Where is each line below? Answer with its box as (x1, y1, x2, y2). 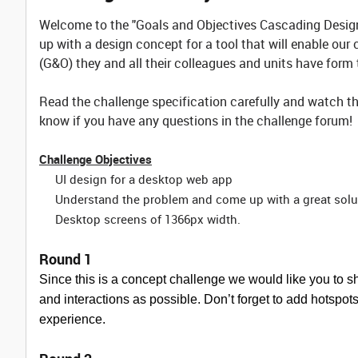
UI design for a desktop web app (55, 171, 233, 187)
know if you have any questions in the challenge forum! (39, 112, 352, 129)
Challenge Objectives (39, 151, 152, 167)
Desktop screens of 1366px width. (55, 211, 241, 227)
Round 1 (39, 249, 92, 268)
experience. (39, 312, 105, 326)
